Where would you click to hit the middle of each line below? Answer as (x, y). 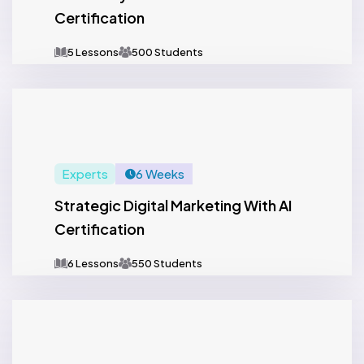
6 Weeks (160, 173)
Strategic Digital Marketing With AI (173, 205)
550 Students (167, 263)
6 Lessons (93, 263)
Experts (85, 173)
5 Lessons (93, 52)
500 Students (167, 52)
